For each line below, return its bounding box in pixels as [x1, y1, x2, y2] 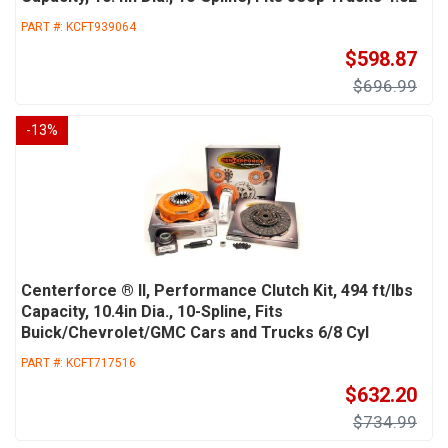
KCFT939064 [66, 20, 136, 35]
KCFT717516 [66, 356, 136, 371]
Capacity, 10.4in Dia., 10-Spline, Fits [21, 302, 283, 322]
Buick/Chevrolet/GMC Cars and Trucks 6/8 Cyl [21, 323, 369, 343]
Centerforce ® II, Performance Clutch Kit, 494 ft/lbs [21, 281, 413, 301]
